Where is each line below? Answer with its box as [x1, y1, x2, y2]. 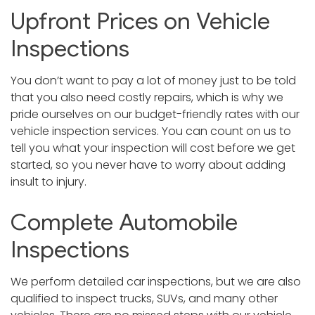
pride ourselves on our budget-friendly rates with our [11, 106, 300, 122]
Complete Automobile [11, 207, 238, 236]
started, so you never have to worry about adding [11, 157, 285, 173]
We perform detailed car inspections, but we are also [11, 274, 301, 290]
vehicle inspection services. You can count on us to [11, 123, 291, 139]
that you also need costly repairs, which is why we [11, 89, 283, 105]
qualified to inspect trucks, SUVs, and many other [11, 290, 278, 307]
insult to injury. [11, 174, 86, 190]
